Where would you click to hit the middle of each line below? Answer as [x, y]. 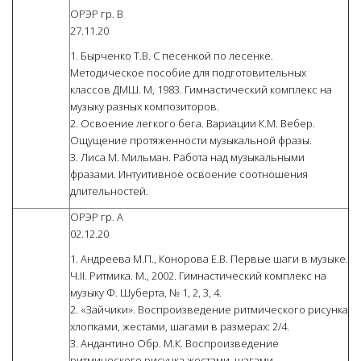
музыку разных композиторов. [145, 107]
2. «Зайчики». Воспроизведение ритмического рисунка [209, 310]
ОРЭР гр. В [97, 14]
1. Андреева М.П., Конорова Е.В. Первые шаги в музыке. [209, 259]
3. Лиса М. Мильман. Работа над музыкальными [187, 158]
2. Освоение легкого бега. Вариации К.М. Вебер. [193, 124]
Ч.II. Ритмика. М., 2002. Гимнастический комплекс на [198, 276]
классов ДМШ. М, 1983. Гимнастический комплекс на [201, 90]
